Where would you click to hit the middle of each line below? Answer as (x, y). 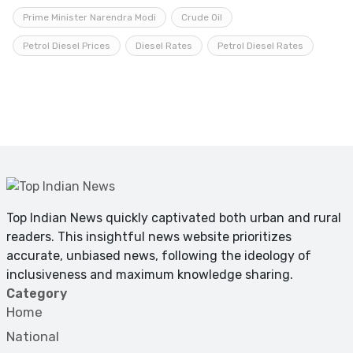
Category (37, 293)
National (33, 336)
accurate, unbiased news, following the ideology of (159, 255)
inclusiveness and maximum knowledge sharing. (150, 274)
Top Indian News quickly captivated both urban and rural (174, 217)
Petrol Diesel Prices (67, 45)
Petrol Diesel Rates (260, 45)
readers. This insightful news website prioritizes (149, 236)
